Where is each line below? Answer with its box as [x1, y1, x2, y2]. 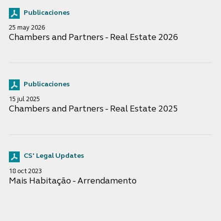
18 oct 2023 [8, 168, 42, 175]
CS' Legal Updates [23, 153, 84, 160]
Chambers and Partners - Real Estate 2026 [8, 34, 178, 42]
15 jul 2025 [8, 96, 40, 103]
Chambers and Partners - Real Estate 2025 [8, 105, 178, 114]
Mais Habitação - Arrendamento [8, 177, 137, 185]
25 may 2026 [8, 25, 45, 32]
